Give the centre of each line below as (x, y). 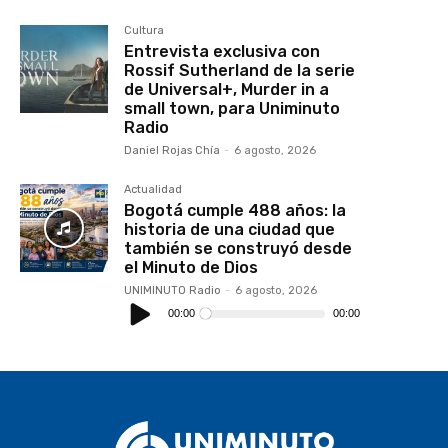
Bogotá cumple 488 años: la (235, 210)
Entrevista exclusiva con (222, 51)
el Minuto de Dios (191, 267)
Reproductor (161, 298)
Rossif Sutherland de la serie (240, 70)
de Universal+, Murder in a (227, 89)
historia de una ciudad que (230, 229)
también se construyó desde (238, 248)
